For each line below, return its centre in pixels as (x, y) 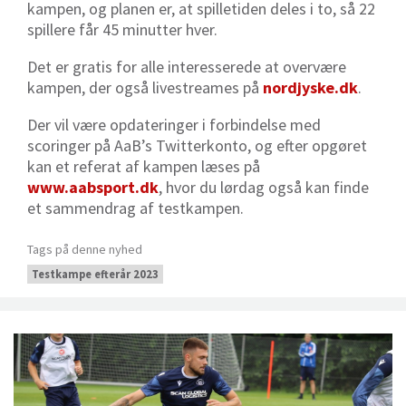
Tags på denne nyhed (85, 249)
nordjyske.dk (310, 87)
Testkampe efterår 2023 (95, 274)
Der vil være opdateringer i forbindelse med (174, 125)
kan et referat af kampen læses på (144, 166)
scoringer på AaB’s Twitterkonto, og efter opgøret (197, 145)
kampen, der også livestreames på (145, 87)
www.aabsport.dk (93, 187)
